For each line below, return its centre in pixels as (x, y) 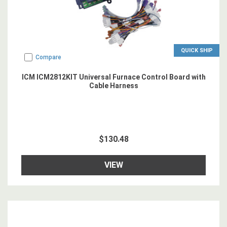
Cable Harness (113, 86)
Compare (48, 57)
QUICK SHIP (197, 50)
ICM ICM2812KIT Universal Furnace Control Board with (113, 77)
